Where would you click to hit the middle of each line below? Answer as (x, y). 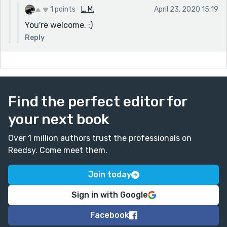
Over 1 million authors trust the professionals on (100, 138)
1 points (63, 9)
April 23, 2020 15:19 (186, 9)
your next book (59, 119)
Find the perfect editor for (98, 101)
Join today (109, 174)
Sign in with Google (109, 195)
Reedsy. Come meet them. (58, 150)
